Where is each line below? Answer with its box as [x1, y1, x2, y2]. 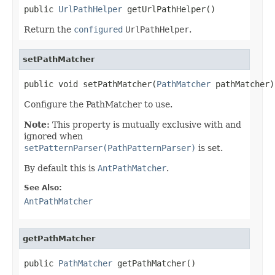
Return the [24, 24, 74, 34]
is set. [196, 142, 223, 153]
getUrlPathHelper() [122, 4, 215, 14]
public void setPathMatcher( [24, 79, 157, 89]
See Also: [24, 183, 62, 192]
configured [74, 24, 123, 34]
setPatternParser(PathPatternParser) [24, 142, 196, 153]
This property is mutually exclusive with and [50, 119, 241, 130]
